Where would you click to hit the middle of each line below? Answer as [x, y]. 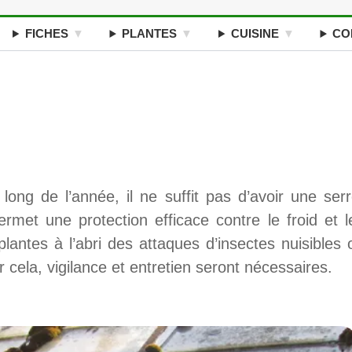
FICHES [46, 33]
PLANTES [150, 33]
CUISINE [255, 33]
